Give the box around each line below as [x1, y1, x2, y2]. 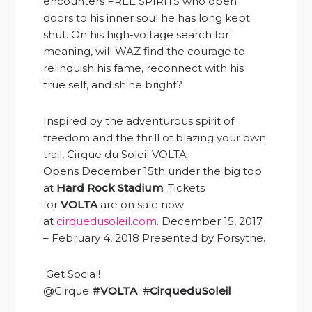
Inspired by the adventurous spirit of [43, 114, 235, 127]
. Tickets [163, 180, 205, 194]
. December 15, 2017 [157, 214, 263, 228]
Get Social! [43, 267, 101, 281]
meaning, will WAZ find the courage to [43, 44, 246, 58]
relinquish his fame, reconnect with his [43, 61, 244, 75]
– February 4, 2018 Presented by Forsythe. [43, 231, 266, 244]
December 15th [81, 164, 166, 178]
